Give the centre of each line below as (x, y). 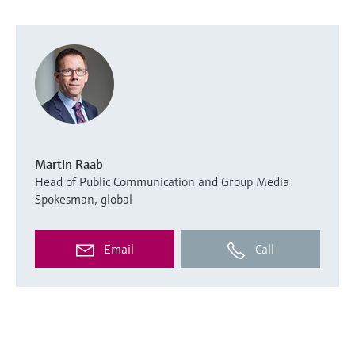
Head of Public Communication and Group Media (162, 181)
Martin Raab (69, 164)
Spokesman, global (84, 198)
